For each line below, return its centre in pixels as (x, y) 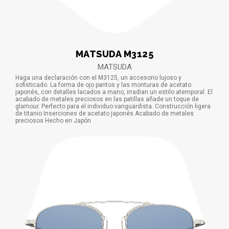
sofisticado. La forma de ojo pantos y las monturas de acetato (103, 85)
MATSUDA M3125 (114, 54)
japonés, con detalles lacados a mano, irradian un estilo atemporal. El (114, 92)
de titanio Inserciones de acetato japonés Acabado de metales (105, 113)
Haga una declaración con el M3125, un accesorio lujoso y (98, 77)
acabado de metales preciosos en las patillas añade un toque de (107, 99)
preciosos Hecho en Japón (53, 120)
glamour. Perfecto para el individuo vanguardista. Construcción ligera (113, 106)
